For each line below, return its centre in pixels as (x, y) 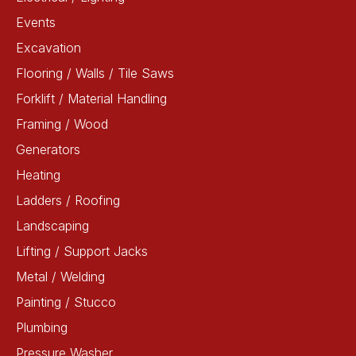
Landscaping (52, 226)
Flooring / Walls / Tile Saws (95, 73)
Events (36, 22)
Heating (38, 175)
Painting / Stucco (66, 302)
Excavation (48, 48)
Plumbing (42, 327)
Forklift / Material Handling (91, 99)
